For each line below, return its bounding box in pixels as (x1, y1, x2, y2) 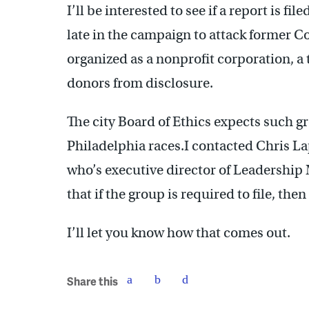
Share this (67, 273, 118, 290)
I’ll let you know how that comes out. (67, 223, 290, 241)
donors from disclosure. (67, 74, 213, 92)
